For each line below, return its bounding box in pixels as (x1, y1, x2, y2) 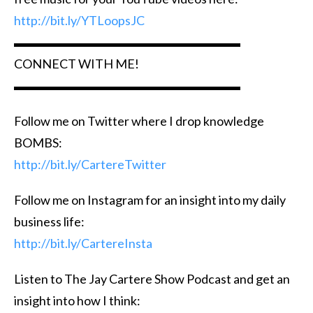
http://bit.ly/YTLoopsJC (14, 12, 145, 28)
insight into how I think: (14, 292, 140, 308)
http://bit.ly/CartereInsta (14, 235, 152, 251)
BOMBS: (14, 134, 62, 150)
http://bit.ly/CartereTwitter (14, 156, 166, 172)
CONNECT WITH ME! (14, 55, 139, 71)
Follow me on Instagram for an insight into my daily (14, 191, 286, 208)
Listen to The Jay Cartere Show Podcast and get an (14, 270, 290, 286)
